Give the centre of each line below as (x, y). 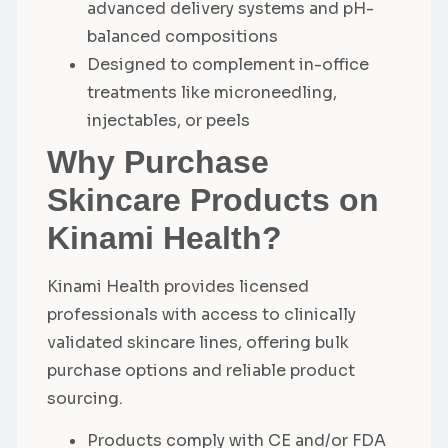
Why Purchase (158, 162)
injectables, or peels (168, 121)
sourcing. (85, 399)
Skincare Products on (213, 200)
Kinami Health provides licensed (178, 287)
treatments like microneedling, (212, 93)
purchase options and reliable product (201, 371)
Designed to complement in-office (228, 65)
